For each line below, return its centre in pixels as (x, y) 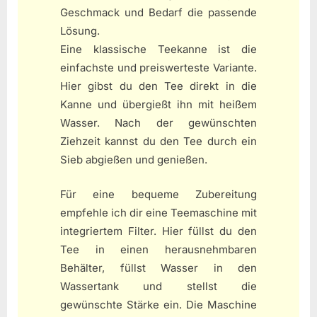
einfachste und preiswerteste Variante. (158, 68)
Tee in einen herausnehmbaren (158, 249)
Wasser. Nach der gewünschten (158, 123)
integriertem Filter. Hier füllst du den (158, 231)
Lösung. (80, 31)
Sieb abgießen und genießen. (134, 160)
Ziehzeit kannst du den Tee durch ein (158, 142)
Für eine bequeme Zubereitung (158, 194)
